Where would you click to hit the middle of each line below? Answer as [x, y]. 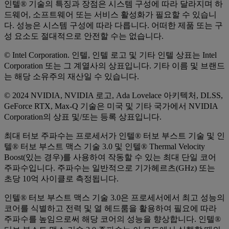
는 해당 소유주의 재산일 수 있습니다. [72, 77]
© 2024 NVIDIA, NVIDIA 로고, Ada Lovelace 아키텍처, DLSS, [113, 96]
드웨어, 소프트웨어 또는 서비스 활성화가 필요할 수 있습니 [110, 15]
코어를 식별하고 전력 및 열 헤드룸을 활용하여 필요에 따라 [110, 209]
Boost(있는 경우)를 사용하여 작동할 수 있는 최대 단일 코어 [110, 157]
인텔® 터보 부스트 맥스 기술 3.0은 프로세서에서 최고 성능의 [114, 198]
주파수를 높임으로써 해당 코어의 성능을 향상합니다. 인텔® [112, 219]
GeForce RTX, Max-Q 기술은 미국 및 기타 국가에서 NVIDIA [111, 106]
